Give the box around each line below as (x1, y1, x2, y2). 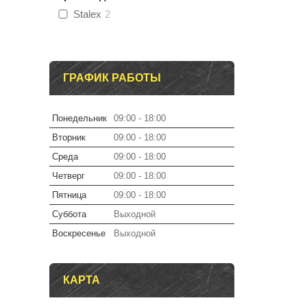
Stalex (73, 8, 101, 20)
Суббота (52, 209, 86, 219)
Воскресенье (52, 228, 106, 238)
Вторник (52, 132, 86, 143)
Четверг (52, 171, 85, 181)
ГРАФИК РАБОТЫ (63, 72, 161, 84)
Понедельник (52, 113, 107, 123)
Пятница (52, 190, 86, 200)
